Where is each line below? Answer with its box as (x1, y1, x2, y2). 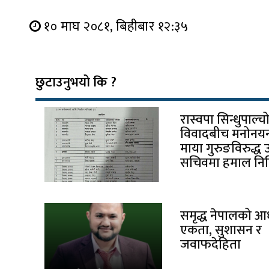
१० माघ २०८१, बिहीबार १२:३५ (44, 15, 189, 38)
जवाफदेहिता (180, 233, 241, 256)
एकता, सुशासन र (180, 219, 262, 241)
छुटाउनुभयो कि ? (35, 71, 116, 94)
